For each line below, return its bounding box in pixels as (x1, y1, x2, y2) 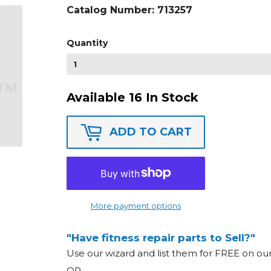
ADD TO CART (109, 125, 192, 139)
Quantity (67, 37, 108, 48)
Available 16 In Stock (67, 90, 198, 105)
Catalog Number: (67, 4, 157, 16)
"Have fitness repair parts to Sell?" (67, 231, 255, 244)
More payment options (91, 200, 181, 211)
